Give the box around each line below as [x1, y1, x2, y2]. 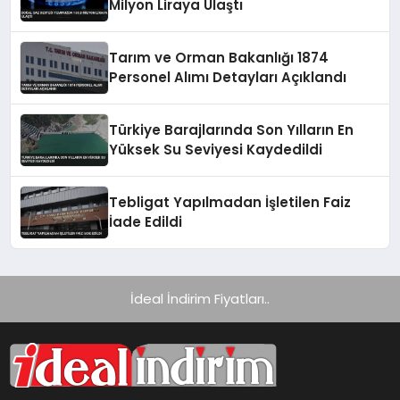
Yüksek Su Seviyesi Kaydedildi [109, 140, 323, 160]
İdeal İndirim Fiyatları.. [130, 289, 270, 309]
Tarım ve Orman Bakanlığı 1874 [109, 48, 329, 68]
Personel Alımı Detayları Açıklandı [109, 68, 347, 87]
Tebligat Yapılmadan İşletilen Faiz [109, 193, 352, 212]
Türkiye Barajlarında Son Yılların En [109, 121, 354, 140]
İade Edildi [109, 212, 183, 232]
